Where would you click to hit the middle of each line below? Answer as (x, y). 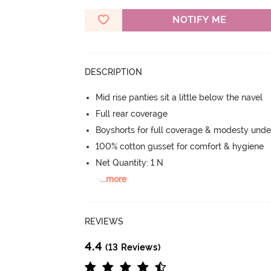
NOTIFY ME (199, 20)
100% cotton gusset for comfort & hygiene (180, 146)
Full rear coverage (132, 113)
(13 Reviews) (132, 247)
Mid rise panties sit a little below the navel (179, 97)
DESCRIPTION (114, 72)
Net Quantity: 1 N (130, 162)
